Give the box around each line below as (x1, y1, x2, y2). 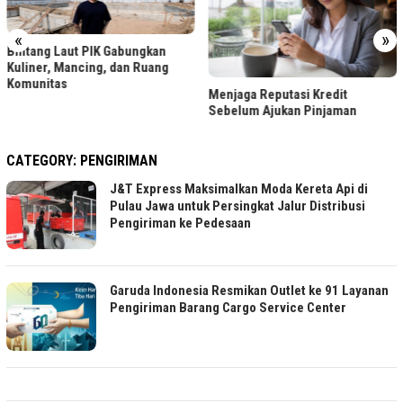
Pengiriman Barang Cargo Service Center (110, 299, 346, 316)
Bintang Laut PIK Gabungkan (6, 42, 166, 59)
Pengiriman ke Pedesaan (110, 214, 251, 231)
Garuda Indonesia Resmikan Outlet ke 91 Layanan (110, 282, 389, 299)
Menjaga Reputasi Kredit (208, 85, 348, 103)
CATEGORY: (6, 151, 80, 169)
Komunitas (6, 75, 67, 92)
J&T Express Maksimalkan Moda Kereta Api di (110, 180, 368, 197)
